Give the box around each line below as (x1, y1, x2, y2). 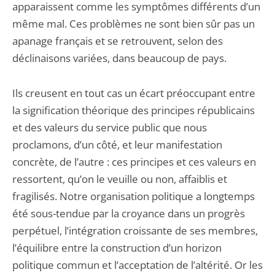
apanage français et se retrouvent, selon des (12, 34, 223, 48)
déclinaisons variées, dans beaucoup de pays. (12, 51, 227, 65)
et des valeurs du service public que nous (12, 120, 207, 134)
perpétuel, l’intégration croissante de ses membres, (12, 223, 258, 238)
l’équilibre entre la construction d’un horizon (12, 241, 222, 255)
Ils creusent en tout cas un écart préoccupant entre (12, 86, 255, 100)
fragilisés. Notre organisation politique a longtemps (12, 189, 255, 203)
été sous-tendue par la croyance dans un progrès (12, 206, 245, 220)
